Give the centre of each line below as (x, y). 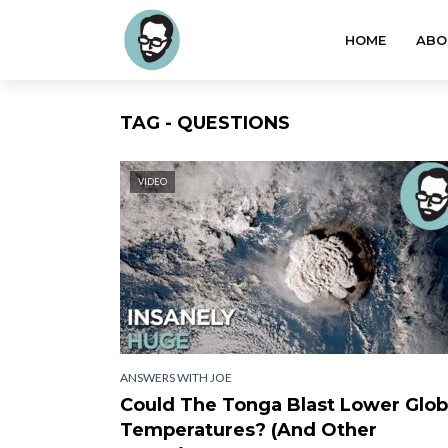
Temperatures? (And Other (248, 429)
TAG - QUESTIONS (205, 123)
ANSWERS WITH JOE (176, 377)
